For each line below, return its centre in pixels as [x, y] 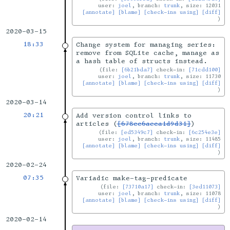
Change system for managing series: [146, 45]
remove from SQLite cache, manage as [147, 53]
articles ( [96, 124]
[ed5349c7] [137, 132]
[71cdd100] [205, 70]
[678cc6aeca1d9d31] [154, 124]
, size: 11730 [200, 76]
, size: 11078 [200, 194]
